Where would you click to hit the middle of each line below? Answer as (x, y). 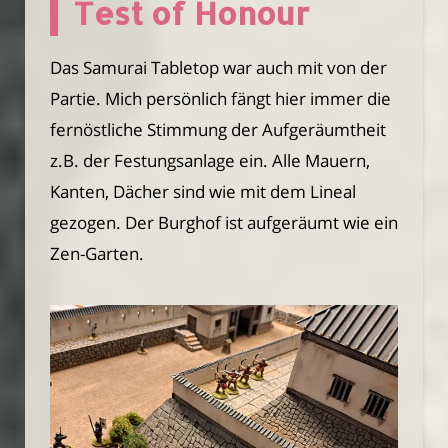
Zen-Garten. (97, 253)
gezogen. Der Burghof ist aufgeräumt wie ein (224, 222)
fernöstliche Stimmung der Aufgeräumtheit (218, 129)
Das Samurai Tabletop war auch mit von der (218, 67)
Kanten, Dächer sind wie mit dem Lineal (203, 191)
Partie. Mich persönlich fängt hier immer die (220, 98)
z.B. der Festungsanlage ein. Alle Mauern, (210, 160)
